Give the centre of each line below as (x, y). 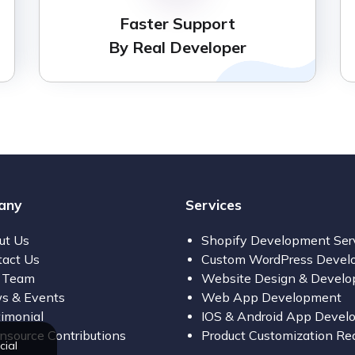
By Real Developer (177, 47)
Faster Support (177, 23)
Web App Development (271, 297)
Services (214, 204)
